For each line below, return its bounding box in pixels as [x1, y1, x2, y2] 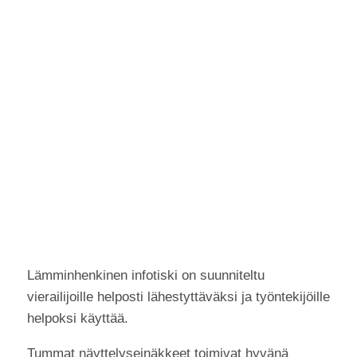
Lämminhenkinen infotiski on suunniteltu [27, 267, 265, 283]
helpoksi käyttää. [27, 310, 128, 326]
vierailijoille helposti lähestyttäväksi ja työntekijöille [27, 288, 330, 304]
